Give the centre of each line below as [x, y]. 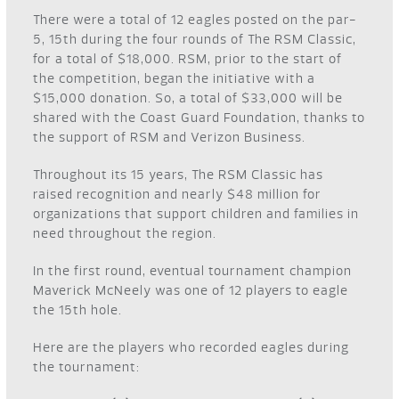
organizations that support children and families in [196, 213]
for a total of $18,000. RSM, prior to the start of [188, 58]
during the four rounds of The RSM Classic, [217, 39]
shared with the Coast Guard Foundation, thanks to [199, 117]
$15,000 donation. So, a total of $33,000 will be [188, 98]
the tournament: [87, 366]
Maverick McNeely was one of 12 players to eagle [191, 290]
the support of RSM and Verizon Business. [170, 137]
